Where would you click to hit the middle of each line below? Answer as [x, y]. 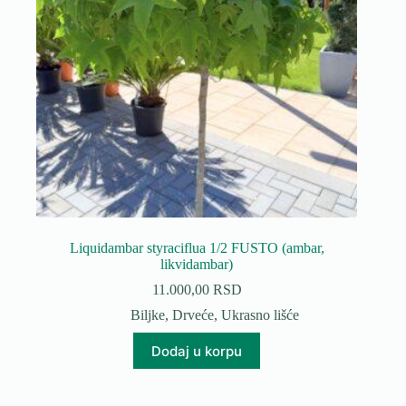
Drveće [193, 315]
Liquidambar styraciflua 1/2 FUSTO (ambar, [197, 248]
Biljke [148, 315]
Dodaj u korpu [197, 351]
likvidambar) [197, 265]
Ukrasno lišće [261, 315]
